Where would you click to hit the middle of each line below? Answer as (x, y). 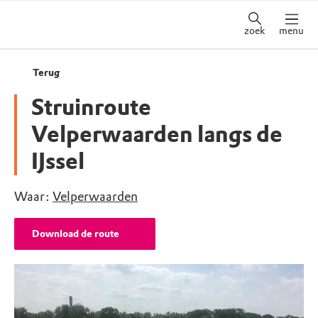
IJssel (58, 161)
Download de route (76, 234)
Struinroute (91, 108)
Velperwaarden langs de (157, 135)
